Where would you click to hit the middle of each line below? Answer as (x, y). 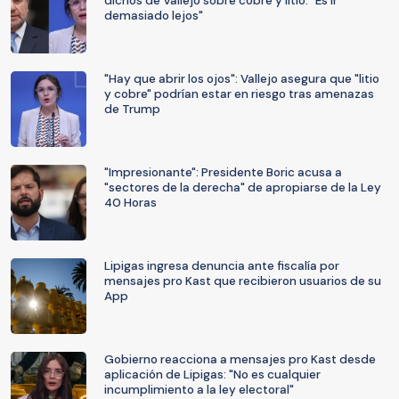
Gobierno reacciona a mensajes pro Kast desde (240, 359)
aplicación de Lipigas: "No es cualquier (212, 375)
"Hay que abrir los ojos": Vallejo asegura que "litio (242, 79)
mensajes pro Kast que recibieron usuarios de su (243, 281)
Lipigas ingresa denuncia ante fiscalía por (222, 266)
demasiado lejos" (154, 16)
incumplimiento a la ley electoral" (199, 390)
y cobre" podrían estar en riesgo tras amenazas (239, 94)
